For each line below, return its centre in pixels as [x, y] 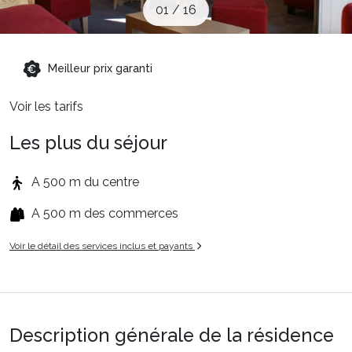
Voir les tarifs [46, 106]
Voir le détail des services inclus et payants [102, 246]
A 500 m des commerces [105, 213]
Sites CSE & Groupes [73, 11]
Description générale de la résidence [172, 335]
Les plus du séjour [88, 143]
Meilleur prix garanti [100, 68]
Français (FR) [72, 127]
